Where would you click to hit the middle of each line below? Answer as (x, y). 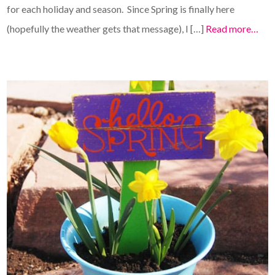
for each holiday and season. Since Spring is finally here (121, 9)
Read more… (232, 28)
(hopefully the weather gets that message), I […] (107, 28)
